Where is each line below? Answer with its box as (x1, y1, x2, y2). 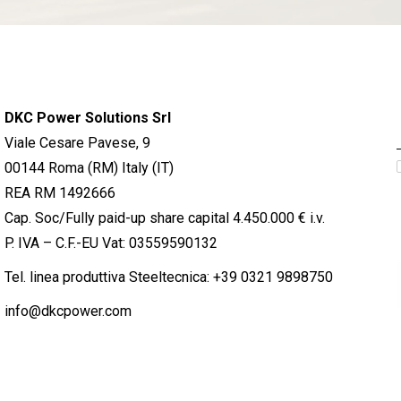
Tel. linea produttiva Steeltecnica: (4, 269, 213, 286)
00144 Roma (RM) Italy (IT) (4, 159, 174, 176)
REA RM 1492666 (4, 184, 115, 201)
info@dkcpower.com (4, 303, 132, 320)
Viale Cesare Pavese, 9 (4, 134, 150, 151)
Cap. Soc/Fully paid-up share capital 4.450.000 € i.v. (4, 209, 325, 226)
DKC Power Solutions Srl (4, 109, 171, 126)
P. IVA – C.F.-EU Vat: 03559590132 (4, 235, 218, 252)
